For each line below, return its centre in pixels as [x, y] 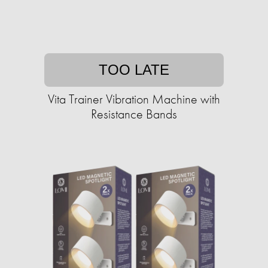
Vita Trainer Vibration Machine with [134, 99]
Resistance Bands [134, 114]
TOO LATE [134, 70]
